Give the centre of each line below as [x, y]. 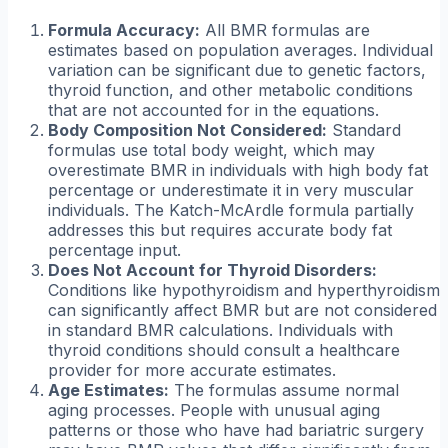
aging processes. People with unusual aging [214, 410]
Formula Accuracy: [124, 30]
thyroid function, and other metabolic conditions [230, 90]
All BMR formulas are [285, 30]
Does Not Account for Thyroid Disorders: [212, 270]
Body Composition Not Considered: [187, 130]
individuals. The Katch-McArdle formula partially [231, 210]
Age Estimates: [108, 390]
